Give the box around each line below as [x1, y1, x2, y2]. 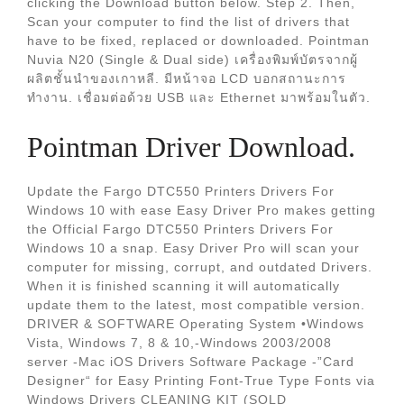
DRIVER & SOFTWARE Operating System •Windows [27, 317, 364, 331]
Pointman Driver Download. [27, 131, 355, 163]
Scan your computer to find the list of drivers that [27, 14, 350, 29]
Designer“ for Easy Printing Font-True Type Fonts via [27, 373, 375, 388]
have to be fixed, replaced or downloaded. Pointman [27, 33, 370, 48]
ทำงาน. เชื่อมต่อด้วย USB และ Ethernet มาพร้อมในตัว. [27, 90, 371, 105]
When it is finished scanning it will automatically [27, 279, 340, 293]
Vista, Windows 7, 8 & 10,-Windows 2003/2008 [27, 335, 332, 350]
